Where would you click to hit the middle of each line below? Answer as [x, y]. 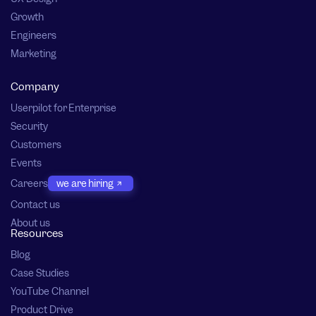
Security [29, 127]
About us [30, 223]
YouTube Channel [50, 292]
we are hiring [85, 183]
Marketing [34, 54]
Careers [29, 183]
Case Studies [40, 273]
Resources [37, 234]
